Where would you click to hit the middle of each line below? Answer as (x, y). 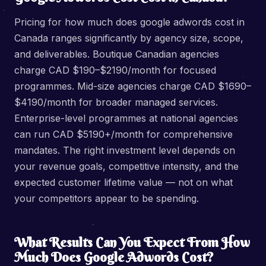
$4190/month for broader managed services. (116, 102)
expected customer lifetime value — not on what (123, 182)
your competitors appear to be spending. (107, 198)
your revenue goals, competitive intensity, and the (126, 166)
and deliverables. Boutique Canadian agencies (117, 54)
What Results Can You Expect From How (132, 242)
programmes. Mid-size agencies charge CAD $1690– (133, 86)
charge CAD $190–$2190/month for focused (115, 70)
